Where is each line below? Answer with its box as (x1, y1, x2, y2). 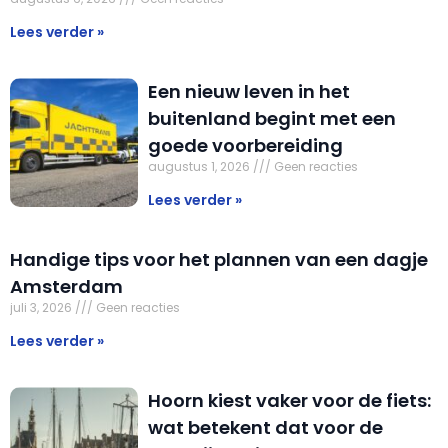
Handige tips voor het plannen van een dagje (10, 247, 428, 273)
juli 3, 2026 (10, 299, 75, 317)
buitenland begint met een (148, 106, 397, 132)
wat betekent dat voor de (148, 415, 384, 441)
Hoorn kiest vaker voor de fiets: (148, 388, 432, 414)
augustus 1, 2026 (148, 158, 254, 176)
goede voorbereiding (148, 133, 344, 159)
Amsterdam (10, 274, 123, 300)
